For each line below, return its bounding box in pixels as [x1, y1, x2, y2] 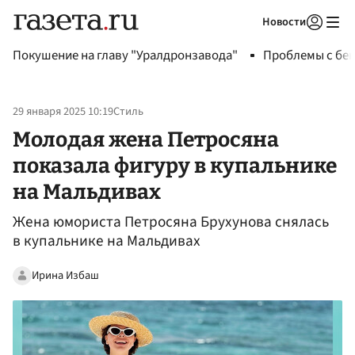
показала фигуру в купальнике [13, 152, 337, 178]
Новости [262, 13, 306, 30]
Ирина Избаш [32, 266, 99, 284]
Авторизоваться [212, 35, 287, 49]
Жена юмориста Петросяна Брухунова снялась [13, 211, 329, 234]
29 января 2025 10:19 [13, 103, 113, 120]
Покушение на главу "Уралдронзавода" [13, 46, 238, 65]
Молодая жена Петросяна [13, 126, 279, 152]
